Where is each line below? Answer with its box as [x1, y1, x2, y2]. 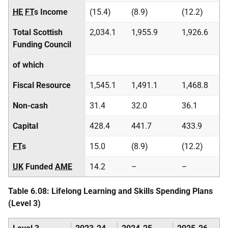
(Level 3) [8, 198, 41, 208]
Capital [13, 121, 38, 131]
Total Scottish [13, 27, 63, 37]
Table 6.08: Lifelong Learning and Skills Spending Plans [8, 186, 213, 196]
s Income [34, 7, 68, 17]
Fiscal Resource [13, 80, 71, 90]
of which [13, 60, 44, 70]
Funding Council [13, 40, 71, 49]
